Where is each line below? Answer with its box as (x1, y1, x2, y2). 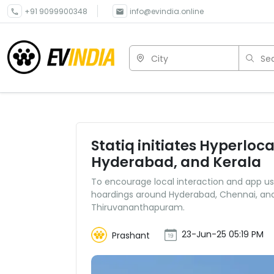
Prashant (112, 229, 150, 242)
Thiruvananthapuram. (91, 201, 185, 213)
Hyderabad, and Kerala (91, 152, 261, 172)
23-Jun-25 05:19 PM (182, 228, 264, 240)
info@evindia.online (130, 6, 204, 17)
